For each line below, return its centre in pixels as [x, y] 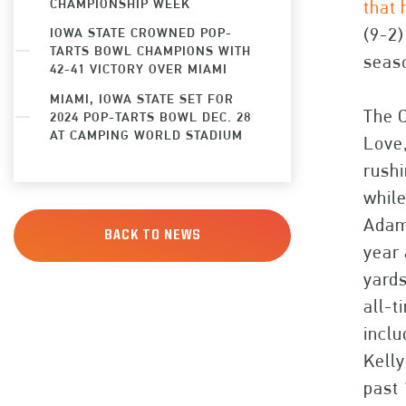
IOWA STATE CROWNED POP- [141, 32]
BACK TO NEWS [152, 235]
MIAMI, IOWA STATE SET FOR [142, 98]
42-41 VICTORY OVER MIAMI [139, 68]
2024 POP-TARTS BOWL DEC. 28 [150, 116]
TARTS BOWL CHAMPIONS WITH [150, 50]
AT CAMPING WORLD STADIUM [146, 134]
